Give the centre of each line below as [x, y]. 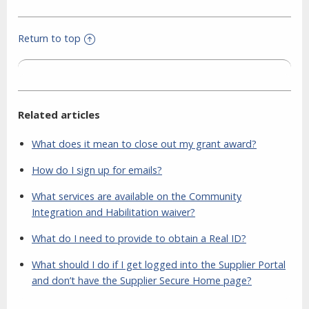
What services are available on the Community [137, 197]
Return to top [49, 39]
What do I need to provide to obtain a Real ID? [139, 239]
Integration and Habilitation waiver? [113, 212]
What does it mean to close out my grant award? [144, 144]
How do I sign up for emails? [97, 170]
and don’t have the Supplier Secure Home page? [142, 281]
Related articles [59, 115]
